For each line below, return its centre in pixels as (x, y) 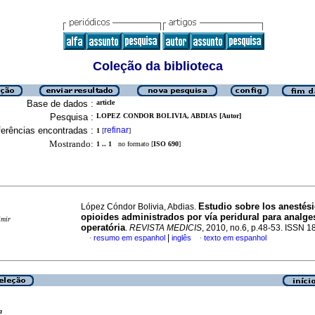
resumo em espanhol (129, 238)
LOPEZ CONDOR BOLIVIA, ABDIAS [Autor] (169, 116)
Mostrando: (71, 144)
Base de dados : (60, 104)
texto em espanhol (235, 238)
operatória (103, 227)
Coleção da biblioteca (157, 66)
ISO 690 (166, 144)
